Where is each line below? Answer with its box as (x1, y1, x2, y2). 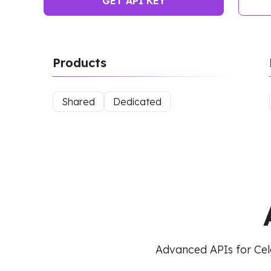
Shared (62, 96, 95, 108)
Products (53, 55, 106, 70)
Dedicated (113, 96, 162, 108)
